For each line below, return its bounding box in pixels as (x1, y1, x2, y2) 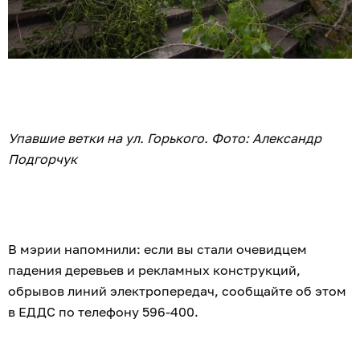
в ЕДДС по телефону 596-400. (8, 304, 198, 321)
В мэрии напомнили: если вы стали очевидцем (8, 241, 307, 258)
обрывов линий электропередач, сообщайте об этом (8, 283, 346, 300)
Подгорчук (8, 151, 77, 168)
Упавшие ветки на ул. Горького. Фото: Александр (8, 130, 321, 147)
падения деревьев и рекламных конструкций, (8, 262, 301, 279)
